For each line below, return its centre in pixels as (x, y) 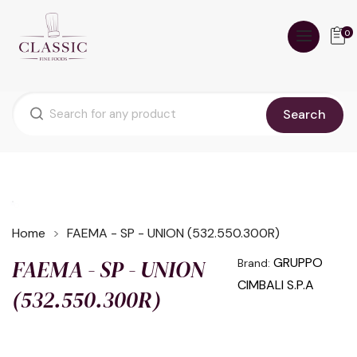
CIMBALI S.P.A (276, 285)
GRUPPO (298, 263)
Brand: (254, 263)
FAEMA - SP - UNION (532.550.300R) (173, 233)
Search (305, 115)
